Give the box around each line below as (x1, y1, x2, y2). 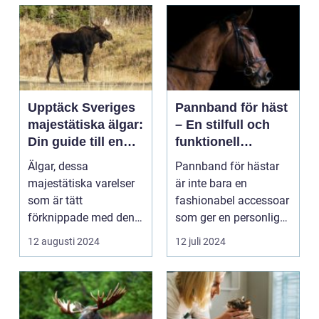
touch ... (175, 228, 215, 241)
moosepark (28, 152, 96, 166)
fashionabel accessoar (175, 194, 289, 207)
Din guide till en (28, 135, 123, 149)
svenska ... (28, 228, 80, 241)
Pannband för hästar (175, 159, 279, 173)
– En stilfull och (175, 117, 270, 132)
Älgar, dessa (28, 159, 88, 173)
